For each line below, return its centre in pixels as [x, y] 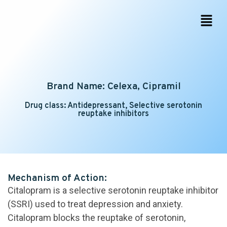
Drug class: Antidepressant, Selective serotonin [113, 106]
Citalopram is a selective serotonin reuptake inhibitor [113, 191]
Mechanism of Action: [57, 179]
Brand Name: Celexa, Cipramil [113, 87]
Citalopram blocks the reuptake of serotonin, [97, 218]
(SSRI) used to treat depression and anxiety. [95, 204]
